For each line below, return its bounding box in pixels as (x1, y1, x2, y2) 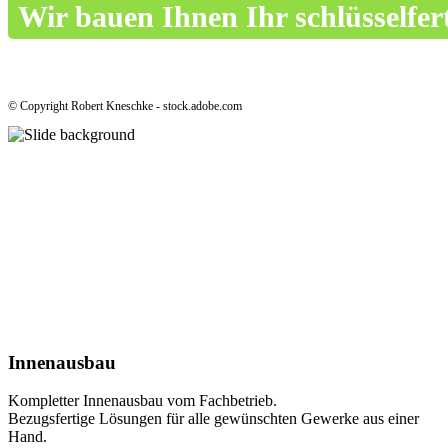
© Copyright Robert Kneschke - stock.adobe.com (8, 98, 242, 113)
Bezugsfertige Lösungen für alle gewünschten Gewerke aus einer (8, 410, 419, 428)
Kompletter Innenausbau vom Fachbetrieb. (8, 392, 277, 410)
